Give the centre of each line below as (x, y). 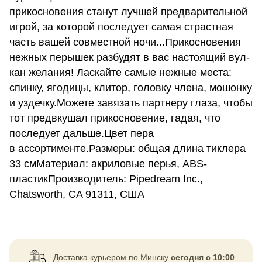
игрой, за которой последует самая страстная (121, 27)
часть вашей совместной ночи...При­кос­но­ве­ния (125, 42)
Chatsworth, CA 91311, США (77, 194)
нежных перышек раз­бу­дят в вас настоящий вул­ (130, 57)
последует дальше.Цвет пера (82, 133)
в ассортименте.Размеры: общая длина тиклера (127, 149)
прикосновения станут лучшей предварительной (128, 12)
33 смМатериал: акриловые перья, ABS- (108, 164)
